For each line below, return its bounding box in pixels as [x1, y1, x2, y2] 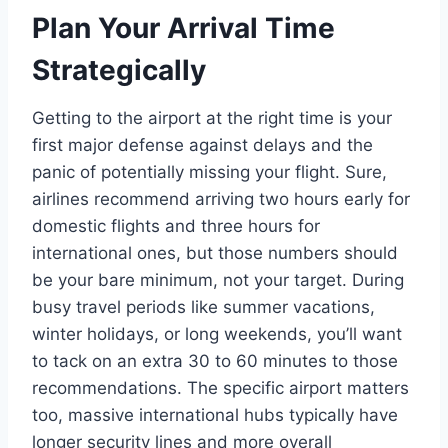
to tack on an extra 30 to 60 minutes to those [32, 350, 398, 371]
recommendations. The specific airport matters [32, 377, 409, 398]
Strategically [32, 52, 206, 87]
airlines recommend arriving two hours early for [32, 188, 410, 209]
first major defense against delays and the [32, 134, 373, 155]
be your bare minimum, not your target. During [32, 269, 404, 290]
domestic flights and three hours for [32, 215, 320, 236]
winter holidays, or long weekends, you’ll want [32, 323, 402, 344]
